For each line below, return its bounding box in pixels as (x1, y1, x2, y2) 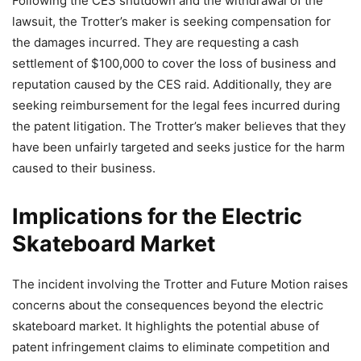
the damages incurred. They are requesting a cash (12, 35, 299, 51)
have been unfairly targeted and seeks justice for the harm (12, 139, 345, 156)
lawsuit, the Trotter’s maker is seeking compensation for (12, 14, 331, 30)
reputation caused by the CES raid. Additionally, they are (12, 77, 332, 93)
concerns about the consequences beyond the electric (12, 297, 323, 313)
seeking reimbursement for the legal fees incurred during (12, 98, 340, 114)
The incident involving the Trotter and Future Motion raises (12, 276, 348, 293)
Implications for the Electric (12, 203, 302, 230)
